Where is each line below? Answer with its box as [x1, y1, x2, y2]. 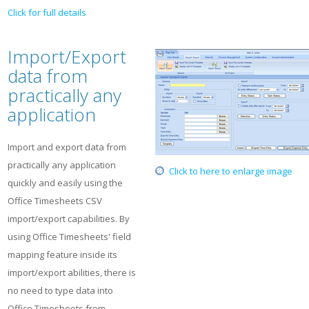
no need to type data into [8, 284, 113, 297]
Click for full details [8, 6, 86, 19]
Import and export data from [8, 141, 126, 153]
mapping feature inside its [8, 248, 117, 261]
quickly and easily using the [8, 177, 123, 189]
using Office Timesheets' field [8, 230, 131, 243]
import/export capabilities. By [8, 212, 130, 225]
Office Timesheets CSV [8, 195, 102, 207]
